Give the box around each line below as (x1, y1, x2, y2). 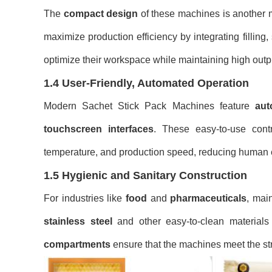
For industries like (44, 193, 126, 203)
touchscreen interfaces (44, 124, 154, 134)
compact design (63, 8, 138, 19)
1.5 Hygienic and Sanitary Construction (44, 169, 247, 182)
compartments (44, 239, 110, 250)
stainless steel (44, 216, 112, 226)
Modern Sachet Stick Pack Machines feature (44, 101, 255, 111)
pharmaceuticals (170, 193, 247, 203)
